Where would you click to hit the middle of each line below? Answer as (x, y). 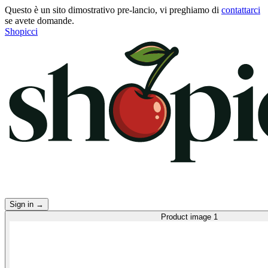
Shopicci (21, 31)
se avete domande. (39, 21)
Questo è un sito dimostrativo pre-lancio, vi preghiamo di (113, 10)
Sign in (23, 204)
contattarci (241, 10)
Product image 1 (189, 217)
